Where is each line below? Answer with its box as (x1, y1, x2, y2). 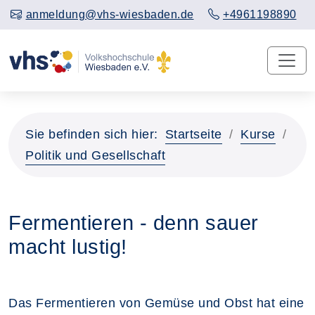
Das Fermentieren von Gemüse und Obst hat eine (8, 295, 304, 310)
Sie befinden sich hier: (25, 127, 158, 141)
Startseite (165, 127, 222, 141)
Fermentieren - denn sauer (8, 211, 259, 234)
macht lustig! (8, 235, 127, 258)
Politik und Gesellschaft (25, 148, 165, 162)
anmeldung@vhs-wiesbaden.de (25, 8, 194, 20)
